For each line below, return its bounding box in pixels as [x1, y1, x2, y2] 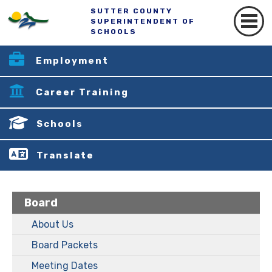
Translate [36, 150, 94, 161]
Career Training [36, 87, 129, 98]
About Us [32, 218, 73, 230]
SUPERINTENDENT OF [90, 16, 195, 25]
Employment [36, 55, 109, 66]
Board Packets [32, 239, 98, 251]
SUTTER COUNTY [90, 6, 173, 15]
